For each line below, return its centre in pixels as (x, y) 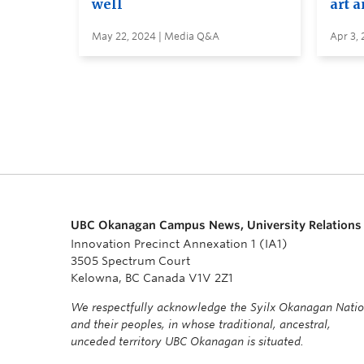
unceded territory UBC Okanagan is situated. (187, 341)
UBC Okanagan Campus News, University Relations (216, 225)
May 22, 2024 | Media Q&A (156, 36)
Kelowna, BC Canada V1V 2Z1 (152, 277)
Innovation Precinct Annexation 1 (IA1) (179, 243)
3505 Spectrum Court (130, 260)
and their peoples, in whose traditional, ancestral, (201, 324)
